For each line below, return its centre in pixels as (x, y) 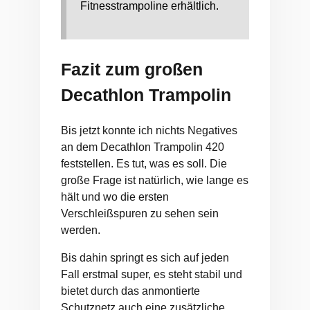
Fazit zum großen (132, 70)
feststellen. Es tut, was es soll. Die (144, 163)
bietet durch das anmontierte (130, 291)
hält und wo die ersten (115, 197)
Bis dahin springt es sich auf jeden (145, 257)
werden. (81, 230)
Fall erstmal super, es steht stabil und (152, 274)
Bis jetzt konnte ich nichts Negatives (149, 130)
